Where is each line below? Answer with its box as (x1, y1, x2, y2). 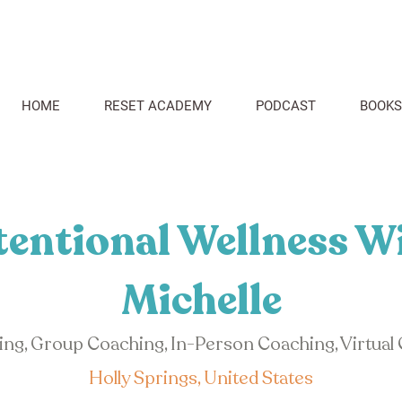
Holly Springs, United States (89, 366, 313, 390)
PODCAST (256, 98, 316, 114)
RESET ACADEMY (104, 98, 212, 114)
